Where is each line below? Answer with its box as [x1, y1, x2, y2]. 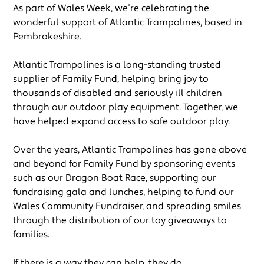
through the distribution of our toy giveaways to [13, 214, 227, 226]
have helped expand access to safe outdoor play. [13, 115, 230, 127]
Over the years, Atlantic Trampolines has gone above [13, 143, 247, 156]
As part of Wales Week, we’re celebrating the [13, 2, 210, 14]
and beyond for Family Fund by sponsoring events [13, 157, 236, 170]
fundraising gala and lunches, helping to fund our [13, 186, 235, 198]
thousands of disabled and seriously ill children [13, 87, 223, 99]
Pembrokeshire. [13, 30, 82, 42]
